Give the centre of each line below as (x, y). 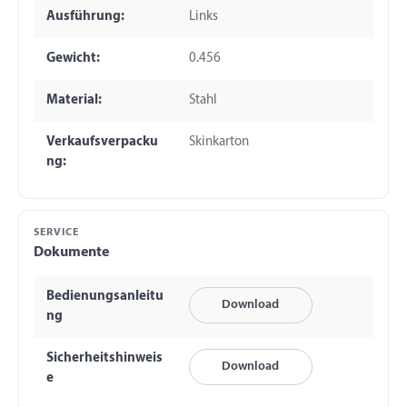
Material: (74, 101)
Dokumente (71, 252)
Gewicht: (73, 59)
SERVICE (56, 233)
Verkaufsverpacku (102, 143)
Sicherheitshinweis (104, 358)
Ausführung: (85, 17)
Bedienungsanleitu (104, 296)
